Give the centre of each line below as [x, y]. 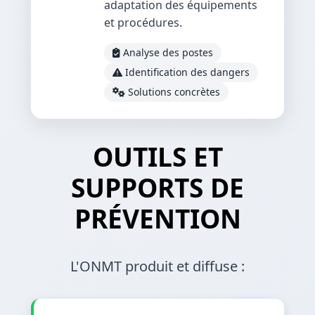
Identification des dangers [187, 72]
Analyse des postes [168, 52]
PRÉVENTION [157, 218]
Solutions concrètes [174, 91]
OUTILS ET [157, 156]
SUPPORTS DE [157, 187]
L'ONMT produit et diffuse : [157, 266]
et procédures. [143, 22]
